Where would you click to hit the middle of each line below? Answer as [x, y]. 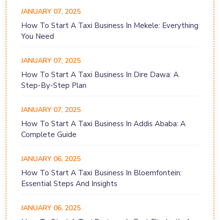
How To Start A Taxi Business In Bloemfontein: [101, 173]
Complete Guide [49, 135]
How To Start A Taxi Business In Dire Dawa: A [100, 75]
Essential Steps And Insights [69, 184]
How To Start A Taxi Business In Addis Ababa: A [103, 124]
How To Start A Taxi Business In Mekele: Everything [110, 26]
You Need [38, 37]
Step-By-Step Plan [54, 86]
